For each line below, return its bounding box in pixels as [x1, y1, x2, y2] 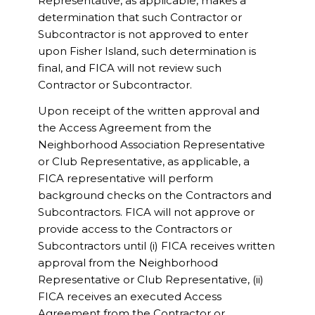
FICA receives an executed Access [37, 290, 221, 303]
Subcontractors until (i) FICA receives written [37, 239, 275, 252]
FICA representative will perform [37, 172, 213, 185]
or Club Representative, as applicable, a [37, 155, 250, 168]
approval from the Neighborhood [37, 256, 218, 269]
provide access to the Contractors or [37, 222, 232, 236]
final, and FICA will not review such [37, 61, 221, 75]
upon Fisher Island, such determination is [37, 44, 256, 58]
